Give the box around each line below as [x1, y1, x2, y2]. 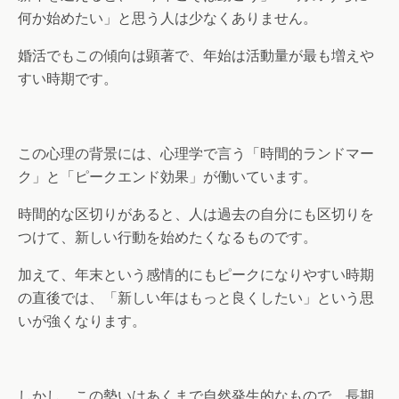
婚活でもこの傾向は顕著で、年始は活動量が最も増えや [18, 47, 374, 64]
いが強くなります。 [18, 313, 146, 330]
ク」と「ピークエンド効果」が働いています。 [18, 168, 317, 185]
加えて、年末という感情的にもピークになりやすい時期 [18, 266, 374, 283]
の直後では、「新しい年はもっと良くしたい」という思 [18, 289, 374, 306]
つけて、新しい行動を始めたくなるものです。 [18, 229, 317, 246]
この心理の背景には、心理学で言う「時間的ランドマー [18, 145, 374, 162]
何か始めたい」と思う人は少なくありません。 [18, 10, 317, 27]
